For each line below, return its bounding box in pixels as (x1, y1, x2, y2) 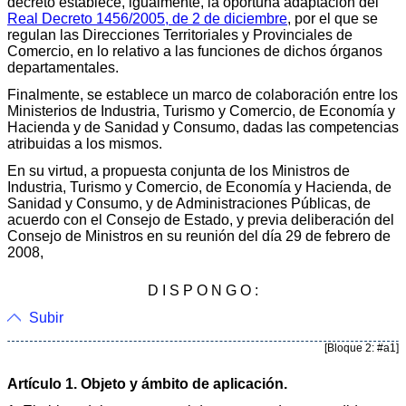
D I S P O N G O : (148, 282, 258, 298)
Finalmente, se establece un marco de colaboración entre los (7, 86, 398, 102)
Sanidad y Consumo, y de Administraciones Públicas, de (7, 195, 371, 211)
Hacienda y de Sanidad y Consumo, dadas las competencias (7, 119, 399, 135)
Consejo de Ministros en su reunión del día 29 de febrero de (7, 227, 391, 244)
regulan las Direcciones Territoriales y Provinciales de (7, 26, 353, 43)
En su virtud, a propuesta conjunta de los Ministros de (7, 162, 350, 179)
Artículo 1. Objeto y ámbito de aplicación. (7, 375, 287, 391)
